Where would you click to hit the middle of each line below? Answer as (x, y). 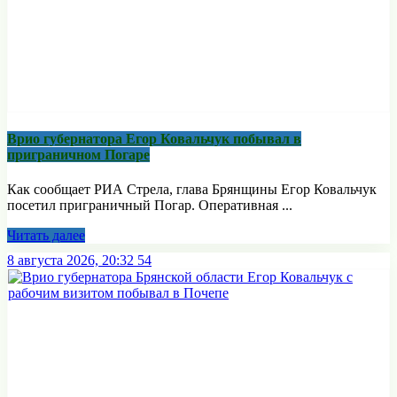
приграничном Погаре (78, 155)
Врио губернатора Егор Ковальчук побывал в (154, 139)
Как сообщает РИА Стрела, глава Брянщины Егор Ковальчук (192, 190)
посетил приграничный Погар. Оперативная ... (150, 206)
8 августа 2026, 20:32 (70, 261)
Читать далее (46, 236)
